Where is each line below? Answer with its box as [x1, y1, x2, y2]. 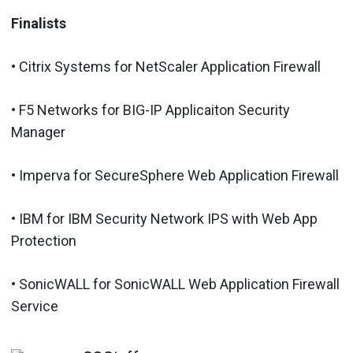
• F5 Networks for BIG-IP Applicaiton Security [11, 101, 290, 118]
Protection [11, 232, 76, 249]
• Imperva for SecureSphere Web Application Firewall [11, 166, 339, 184]
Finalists [11, 14, 66, 32]
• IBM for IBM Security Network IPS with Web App [11, 210, 318, 227]
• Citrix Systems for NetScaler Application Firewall [11, 58, 321, 75]
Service [11, 297, 58, 314]
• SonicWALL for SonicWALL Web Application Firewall [11, 275, 340, 292]
